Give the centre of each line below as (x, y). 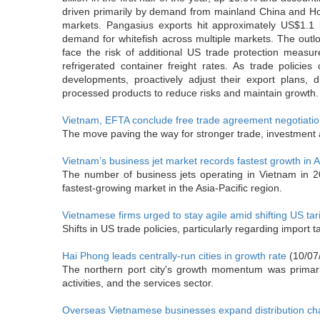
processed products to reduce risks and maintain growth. (190, 93)
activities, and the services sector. (138, 283)
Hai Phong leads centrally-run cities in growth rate (174, 256)
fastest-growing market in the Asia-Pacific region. (172, 188)
